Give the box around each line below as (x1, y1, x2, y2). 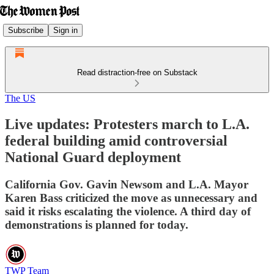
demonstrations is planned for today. (5, 218, 188, 231)
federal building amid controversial (5, 132, 228, 149)
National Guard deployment (5, 149, 181, 165)
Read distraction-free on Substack (76, 68, 198, 77)
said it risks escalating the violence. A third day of (5, 204, 251, 218)
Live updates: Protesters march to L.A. (5, 116, 250, 132)
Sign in (53, 25, 78, 35)
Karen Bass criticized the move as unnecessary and (5, 191, 257, 204)
